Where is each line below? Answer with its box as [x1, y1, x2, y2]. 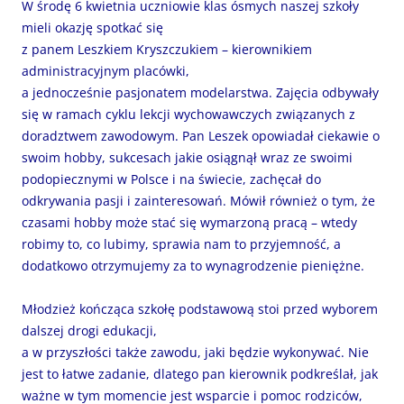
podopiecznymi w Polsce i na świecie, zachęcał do [22, 170, 321, 188]
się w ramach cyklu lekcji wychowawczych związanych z [22, 105, 355, 123]
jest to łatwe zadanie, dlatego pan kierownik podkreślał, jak [22, 364, 378, 382]
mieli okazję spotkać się [22, 18, 163, 36]
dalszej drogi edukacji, [22, 321, 157, 339]
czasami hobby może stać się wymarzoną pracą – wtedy [22, 213, 357, 231]
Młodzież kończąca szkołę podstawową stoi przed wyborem [22, 299, 378, 317]
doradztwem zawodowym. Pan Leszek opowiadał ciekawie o [22, 126, 380, 144]
